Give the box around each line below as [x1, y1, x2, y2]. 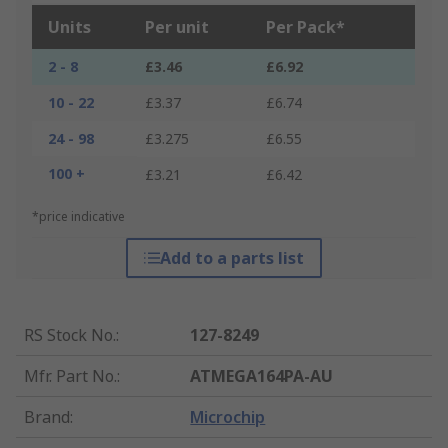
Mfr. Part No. [24, 365, 117, 388]
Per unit [145, 16, 209, 39]
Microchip [190, 406, 266, 429]
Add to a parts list [159, 247, 304, 270]
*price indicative [32, 208, 125, 226]
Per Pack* [266, 16, 345, 39]
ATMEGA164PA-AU [190, 365, 334, 388]
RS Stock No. [24, 324, 116, 347]
